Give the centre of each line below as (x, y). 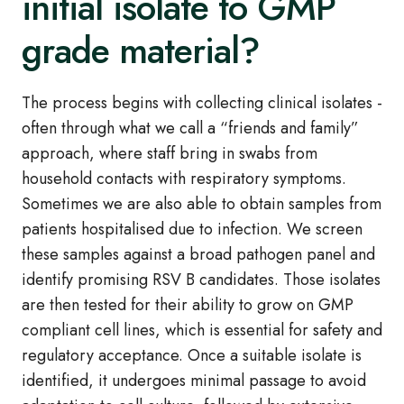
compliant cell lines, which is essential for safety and (202, 331)
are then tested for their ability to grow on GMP (188, 305)
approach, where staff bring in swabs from (170, 154)
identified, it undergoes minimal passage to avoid (194, 381)
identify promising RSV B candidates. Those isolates (201, 280)
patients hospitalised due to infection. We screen (192, 230)
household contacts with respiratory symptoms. (184, 179)
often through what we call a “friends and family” (190, 129)
